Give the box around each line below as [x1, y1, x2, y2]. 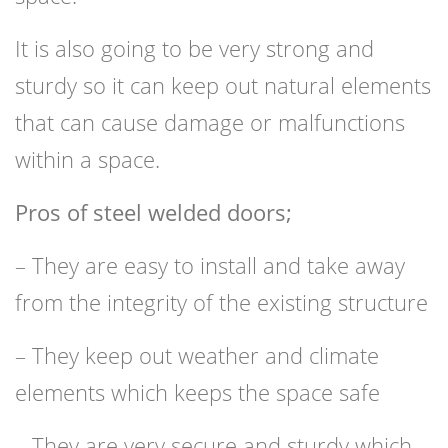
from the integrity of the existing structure [15, 287, 428, 318]
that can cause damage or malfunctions [15, 107, 405, 138]
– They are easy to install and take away [15, 250, 405, 281]
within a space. [15, 144, 160, 175]
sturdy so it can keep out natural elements [15, 70, 431, 101]
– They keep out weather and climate [15, 340, 379, 371]
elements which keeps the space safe [15, 377, 380, 408]
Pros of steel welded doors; [15, 197, 292, 228]
